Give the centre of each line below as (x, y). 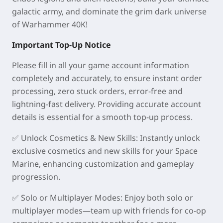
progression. (36, 177)
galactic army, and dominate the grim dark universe (109, 11)
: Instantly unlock (168, 138)
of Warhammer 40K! (50, 24)
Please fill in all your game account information (101, 65)
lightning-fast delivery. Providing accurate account (107, 104)
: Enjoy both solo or (157, 198)
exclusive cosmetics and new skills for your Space (105, 151)
